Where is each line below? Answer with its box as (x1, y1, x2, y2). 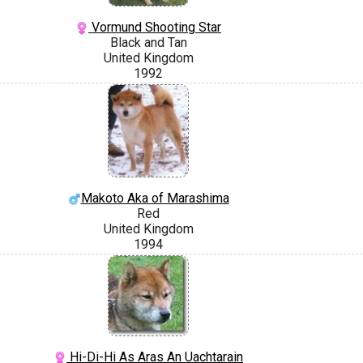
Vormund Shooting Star (88, 19, 221, 36)
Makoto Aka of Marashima (80, 190, 229, 207)
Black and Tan (109, 35, 187, 51)
